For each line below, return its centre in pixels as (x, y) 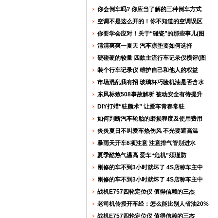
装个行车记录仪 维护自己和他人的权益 (148, 70)
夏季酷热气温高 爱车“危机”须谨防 (142, 155)
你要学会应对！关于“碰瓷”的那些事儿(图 (151, 34)
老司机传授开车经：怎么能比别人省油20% (153, 204)
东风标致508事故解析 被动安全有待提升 (150, 94)
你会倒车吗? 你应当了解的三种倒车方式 (149, 9)
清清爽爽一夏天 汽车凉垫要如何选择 (145, 46)
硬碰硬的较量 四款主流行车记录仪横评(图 (152, 58)
